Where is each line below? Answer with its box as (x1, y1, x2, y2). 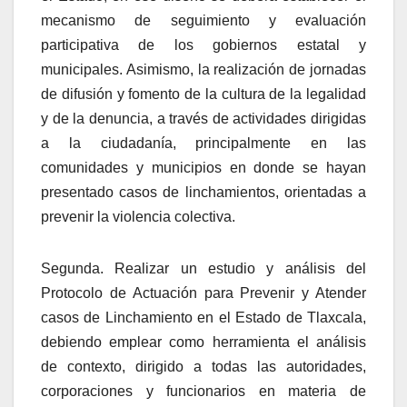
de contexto (41, 358, 122, 374)
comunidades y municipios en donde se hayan (41, 159, 366, 175)
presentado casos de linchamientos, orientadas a (41, 184, 366, 200)
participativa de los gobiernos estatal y (41, 36, 366, 53)
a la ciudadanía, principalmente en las (41, 134, 366, 151)
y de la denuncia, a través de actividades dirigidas (41, 110, 366, 126)
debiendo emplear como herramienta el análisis (41, 333, 366, 350)
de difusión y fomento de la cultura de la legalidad (41, 85, 366, 102)
